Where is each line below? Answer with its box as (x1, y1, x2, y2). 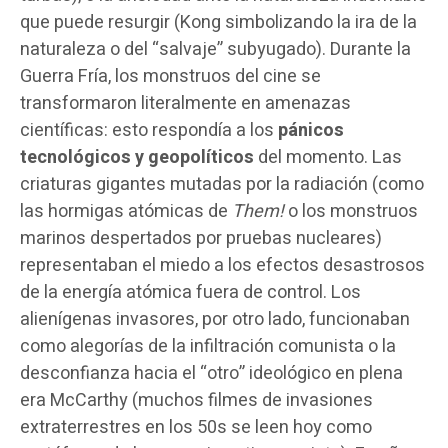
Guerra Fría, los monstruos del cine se (20, 62, 321, 90)
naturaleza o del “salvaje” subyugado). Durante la (20, 35, 411, 63)
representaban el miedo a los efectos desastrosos (20, 251, 425, 279)
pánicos (278, 116, 344, 144)
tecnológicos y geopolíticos (20, 143, 254, 171)
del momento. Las (254, 143, 402, 171)
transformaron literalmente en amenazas (20, 89, 351, 117)
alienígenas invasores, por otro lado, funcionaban (20, 305, 410, 333)
